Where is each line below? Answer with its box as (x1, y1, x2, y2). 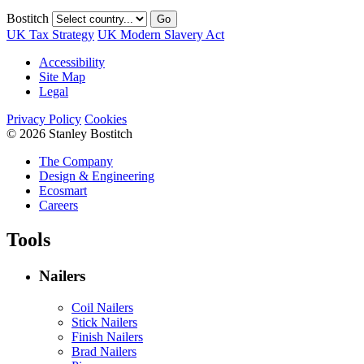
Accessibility (39, 55, 105, 70)
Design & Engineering (39, 169, 154, 184)
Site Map (39, 70, 85, 84)
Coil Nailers (71, 300, 133, 314)
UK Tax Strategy (6, 28, 94, 42)
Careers (39, 198, 78, 213)
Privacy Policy (6, 112, 81, 127)
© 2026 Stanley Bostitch (6, 127, 132, 141)
